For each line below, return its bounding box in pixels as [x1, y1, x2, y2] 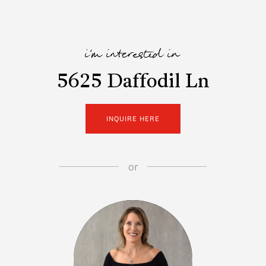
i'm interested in [85, 46, 180, 65]
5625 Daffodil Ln [56, 72, 210, 92]
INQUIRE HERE [106, 113, 160, 123]
